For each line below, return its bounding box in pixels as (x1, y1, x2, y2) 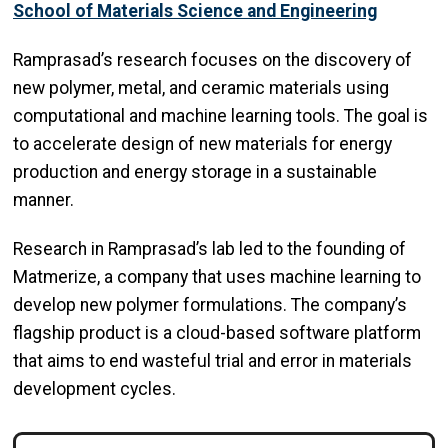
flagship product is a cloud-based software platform (13, 322, 421, 343)
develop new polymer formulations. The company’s (13, 294, 407, 315)
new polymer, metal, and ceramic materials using (13, 78, 389, 99)
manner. (13, 190, 78, 211)
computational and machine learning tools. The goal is (13, 106, 428, 127)
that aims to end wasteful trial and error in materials (13, 350, 412, 371)
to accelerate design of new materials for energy (13, 134, 392, 155)
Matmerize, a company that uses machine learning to (13, 266, 421, 287)
